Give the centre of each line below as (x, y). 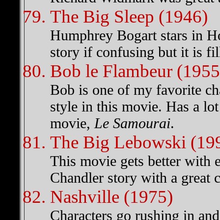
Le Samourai (132, 123)
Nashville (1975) (111, 197)
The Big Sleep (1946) (129, 16)
